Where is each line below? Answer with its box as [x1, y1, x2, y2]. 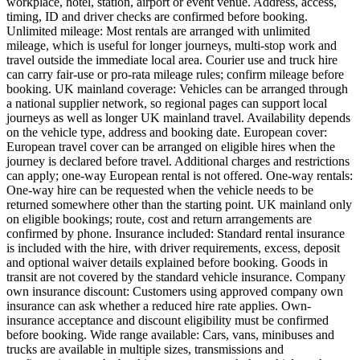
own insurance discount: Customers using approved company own [6, 284, 343, 298]
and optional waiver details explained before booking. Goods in [6, 255, 328, 269]
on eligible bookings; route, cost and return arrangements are [6, 211, 312, 226]
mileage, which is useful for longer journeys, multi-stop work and [6, 38, 337, 52]
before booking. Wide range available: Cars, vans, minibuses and [6, 327, 334, 342]
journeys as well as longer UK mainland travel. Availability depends [6, 110, 350, 125]
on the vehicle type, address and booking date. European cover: [6, 125, 327, 139]
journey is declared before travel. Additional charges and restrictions [6, 153, 350, 168]
